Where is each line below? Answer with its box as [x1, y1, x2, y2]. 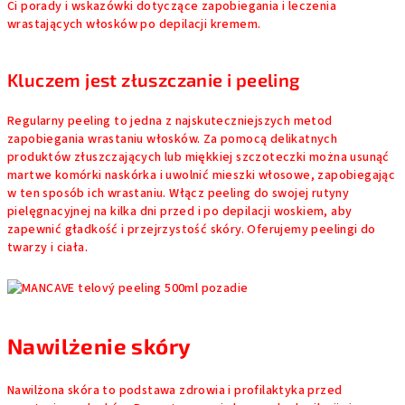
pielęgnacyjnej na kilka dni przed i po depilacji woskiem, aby [7, 202, 353, 221]
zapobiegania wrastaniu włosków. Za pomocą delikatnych [7, 130, 338, 148]
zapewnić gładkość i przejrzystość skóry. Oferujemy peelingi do [7, 221, 376, 239]
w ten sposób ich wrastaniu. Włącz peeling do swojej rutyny [7, 184, 350, 202]
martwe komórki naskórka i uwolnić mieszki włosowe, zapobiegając [7, 166, 396, 184]
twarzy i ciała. [7, 239, 89, 257]
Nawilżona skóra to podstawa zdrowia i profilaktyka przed [7, 381, 343, 400]
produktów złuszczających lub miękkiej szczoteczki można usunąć [7, 148, 390, 166]
